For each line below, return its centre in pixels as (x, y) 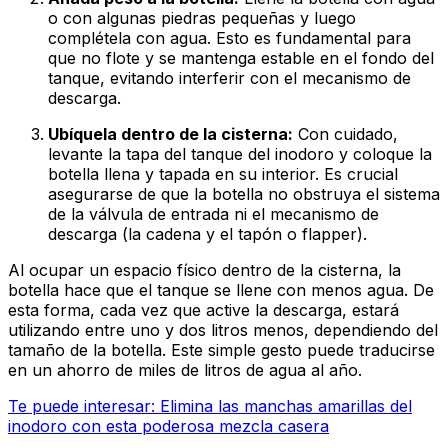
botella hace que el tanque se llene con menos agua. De (221, 289)
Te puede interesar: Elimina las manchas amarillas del (210, 405)
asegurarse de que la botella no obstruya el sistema (244, 193)
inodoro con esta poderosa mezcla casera (168, 425)
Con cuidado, (345, 133)
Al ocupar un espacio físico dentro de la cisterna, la (204, 269)
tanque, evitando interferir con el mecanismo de (229, 77)
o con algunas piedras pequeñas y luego (202, 17)
